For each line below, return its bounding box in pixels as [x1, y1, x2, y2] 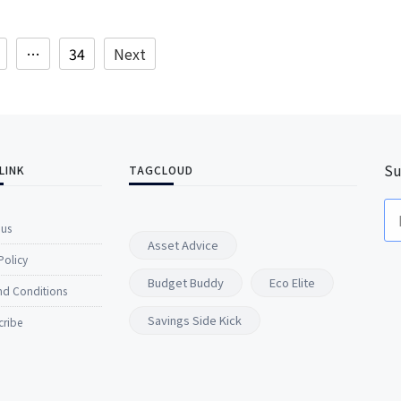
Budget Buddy [148, 274, 224, 292]
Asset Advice [148, 236, 218, 254]
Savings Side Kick [148, 311, 242, 329]
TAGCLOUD [129, 162, 193, 178]
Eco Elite [269, 274, 315, 292]
